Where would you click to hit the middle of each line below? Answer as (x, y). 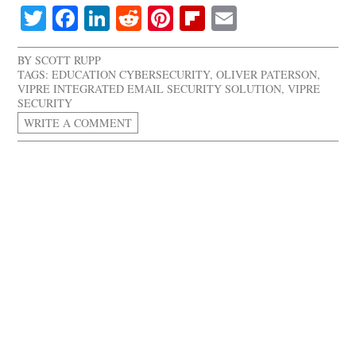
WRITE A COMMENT (78, 123)
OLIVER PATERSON (267, 75)
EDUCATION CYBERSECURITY (131, 75)
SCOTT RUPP (68, 60)
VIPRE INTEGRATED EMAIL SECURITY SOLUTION (150, 89)
